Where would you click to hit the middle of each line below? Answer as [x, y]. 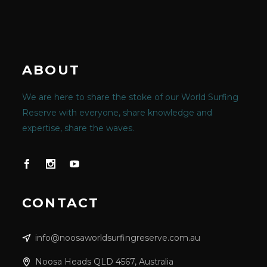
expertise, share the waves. [78, 128]
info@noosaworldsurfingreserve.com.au [118, 238]
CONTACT [61, 203]
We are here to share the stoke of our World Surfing [130, 97]
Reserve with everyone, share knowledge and [117, 112]
